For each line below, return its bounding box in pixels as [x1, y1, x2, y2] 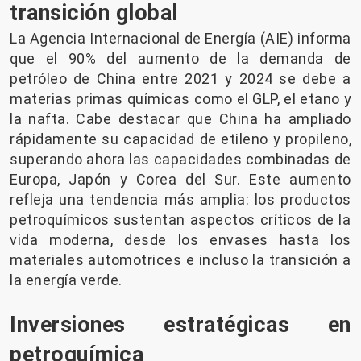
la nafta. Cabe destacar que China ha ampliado [10, 110, 351, 127]
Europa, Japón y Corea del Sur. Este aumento [10, 170, 351, 188]
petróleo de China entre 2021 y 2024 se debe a [10, 69, 351, 87]
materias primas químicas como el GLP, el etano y [10, 89, 351, 107]
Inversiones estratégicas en [10, 311, 351, 338]
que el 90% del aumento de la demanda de [10, 49, 351, 67]
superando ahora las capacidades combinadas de [10, 150, 351, 168]
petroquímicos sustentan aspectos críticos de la [10, 210, 351, 228]
